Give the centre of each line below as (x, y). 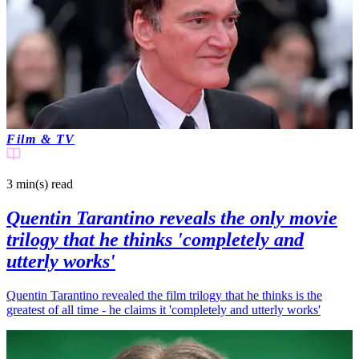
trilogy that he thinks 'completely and (155, 240)
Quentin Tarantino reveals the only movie (172, 218)
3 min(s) (27, 184)
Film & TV (41, 139)
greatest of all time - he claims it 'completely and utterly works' (163, 309)
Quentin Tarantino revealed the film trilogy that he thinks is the (164, 295)
